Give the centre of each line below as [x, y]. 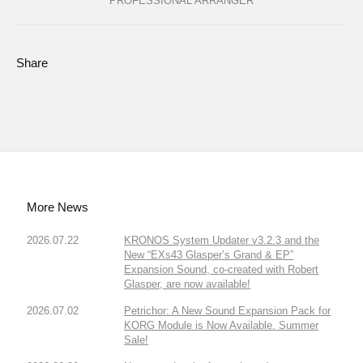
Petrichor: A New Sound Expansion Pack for [228, 310]
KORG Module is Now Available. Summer [222, 325]
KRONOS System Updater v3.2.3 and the [222, 240]
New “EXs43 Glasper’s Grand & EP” [209, 254]
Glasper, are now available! [188, 284]
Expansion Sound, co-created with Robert [222, 269]
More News [58, 207]
